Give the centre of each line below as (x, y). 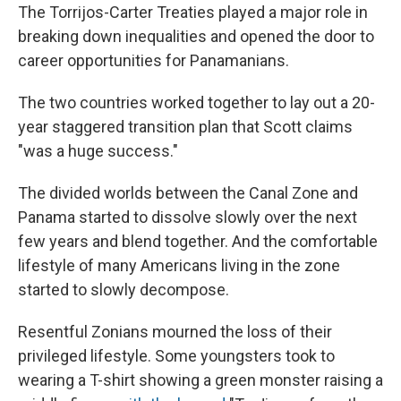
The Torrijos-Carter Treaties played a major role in (193, 12)
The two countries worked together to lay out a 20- (196, 102)
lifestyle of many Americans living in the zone (179, 265)
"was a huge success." (98, 150)
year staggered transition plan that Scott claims (185, 126)
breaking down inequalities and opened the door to (196, 36)
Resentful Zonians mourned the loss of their (175, 331)
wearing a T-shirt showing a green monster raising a (200, 380)
